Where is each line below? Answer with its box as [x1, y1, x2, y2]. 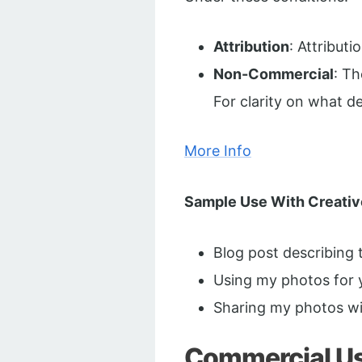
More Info [184, 142, 251, 160]
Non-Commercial [213, 65, 334, 83]
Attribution [213, 38, 289, 56]
